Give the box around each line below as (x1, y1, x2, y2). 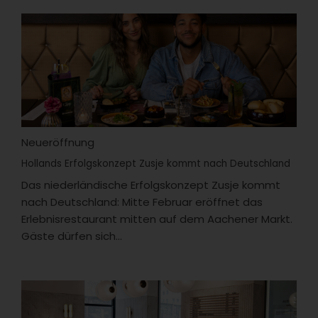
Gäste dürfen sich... (21, 228, 122, 243)
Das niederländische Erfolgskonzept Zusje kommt (21, 177, 280, 192)
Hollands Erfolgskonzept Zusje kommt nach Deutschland (21, 156, 290, 170)
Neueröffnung (21, 134, 94, 150)
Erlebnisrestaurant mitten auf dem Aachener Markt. (21, 211, 292, 226)
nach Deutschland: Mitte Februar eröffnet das (21, 194, 263, 209)
